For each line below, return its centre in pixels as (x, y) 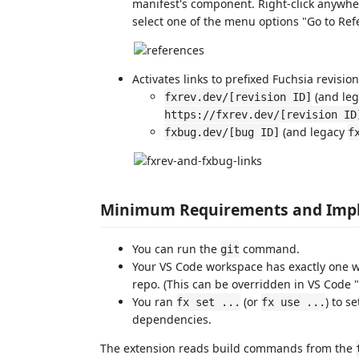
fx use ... (293, 302)
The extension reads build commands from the (228, 348)
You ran (154, 302)
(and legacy (314, 131)
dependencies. (172, 319)
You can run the (176, 249)
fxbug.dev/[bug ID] (222, 132)
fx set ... (208, 302)
